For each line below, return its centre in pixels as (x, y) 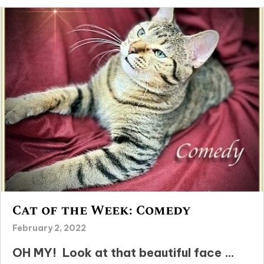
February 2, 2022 (49, 228)
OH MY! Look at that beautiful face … (123, 253)
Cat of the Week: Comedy (102, 211)
